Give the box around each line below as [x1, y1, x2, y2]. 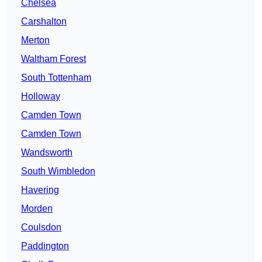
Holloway [21, 91, 60, 102]
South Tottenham [21, 73, 91, 83]
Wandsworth [21, 147, 73, 158]
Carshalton [21, 16, 67, 27]
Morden [21, 204, 53, 214]
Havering [21, 185, 59, 195]
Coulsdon [21, 222, 61, 233]
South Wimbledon [21, 166, 95, 177]
